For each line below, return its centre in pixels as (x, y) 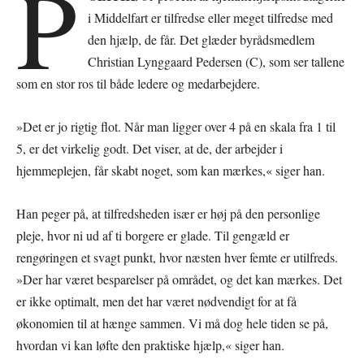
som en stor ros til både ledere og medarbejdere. (138, 83)
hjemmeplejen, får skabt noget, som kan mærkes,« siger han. (171, 170)
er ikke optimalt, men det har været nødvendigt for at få (156, 301)
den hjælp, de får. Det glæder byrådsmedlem (201, 39)
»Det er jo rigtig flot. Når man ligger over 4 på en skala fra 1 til (176, 126)
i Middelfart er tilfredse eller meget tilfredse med (211, 17)
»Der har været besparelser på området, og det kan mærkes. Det (179, 279)
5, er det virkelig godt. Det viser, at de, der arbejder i (149, 148)
